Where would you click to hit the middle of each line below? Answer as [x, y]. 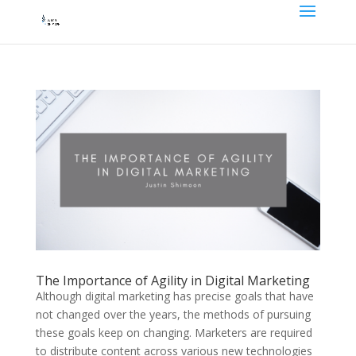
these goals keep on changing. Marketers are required [174, 332]
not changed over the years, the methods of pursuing [173, 314]
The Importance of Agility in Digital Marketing [172, 280]
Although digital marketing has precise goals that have [174, 296]
